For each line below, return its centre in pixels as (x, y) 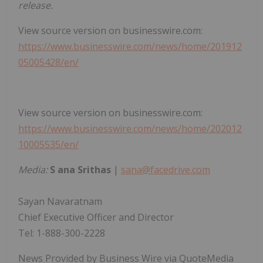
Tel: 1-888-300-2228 (62, 233)
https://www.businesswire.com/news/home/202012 (130, 129)
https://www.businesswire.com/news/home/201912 (130, 47)
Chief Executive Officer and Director (96, 218)
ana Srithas (85, 170)
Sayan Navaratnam (60, 202)
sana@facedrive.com (166, 170)
